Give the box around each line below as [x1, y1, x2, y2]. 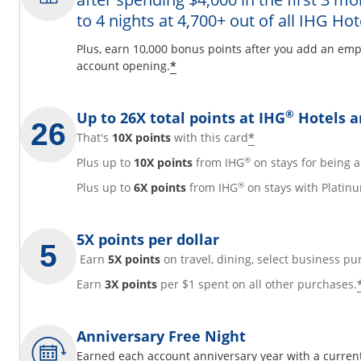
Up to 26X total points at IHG [77, 108, 285, 128]
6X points [134, 180, 186, 196]
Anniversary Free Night [77, 326, 246, 346]
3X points [105, 276, 157, 293]
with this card [171, 130, 248, 146]
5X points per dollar [77, 230, 219, 250]
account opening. [77, 58, 170, 74]
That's [77, 130, 112, 146]
